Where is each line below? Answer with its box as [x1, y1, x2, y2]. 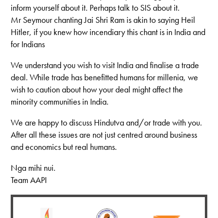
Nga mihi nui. [11, 162, 56, 173]
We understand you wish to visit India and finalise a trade [11, 59, 200, 71]
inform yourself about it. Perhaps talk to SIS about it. [11, 1, 180, 13]
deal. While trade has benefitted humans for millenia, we [11, 71, 199, 83]
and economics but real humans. [11, 141, 117, 152]
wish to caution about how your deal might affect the [11, 83, 183, 95]
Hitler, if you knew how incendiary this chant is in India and [11, 26, 206, 37]
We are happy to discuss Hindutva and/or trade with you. [11, 116, 202, 128]
